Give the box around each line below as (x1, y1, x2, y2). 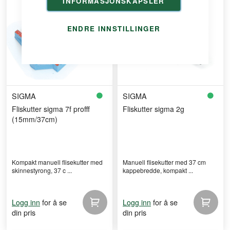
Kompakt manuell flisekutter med (12, 158, 103, 166)
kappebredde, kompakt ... (123, 166, 193, 175)
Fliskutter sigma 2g (123, 104, 184, 114)
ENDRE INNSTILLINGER (67, 24, 161, 33)
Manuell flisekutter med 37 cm (123, 158, 206, 166)
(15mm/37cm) (12, 114, 57, 124)
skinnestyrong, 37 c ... (12, 166, 72, 175)
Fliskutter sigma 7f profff (12, 104, 90, 114)
